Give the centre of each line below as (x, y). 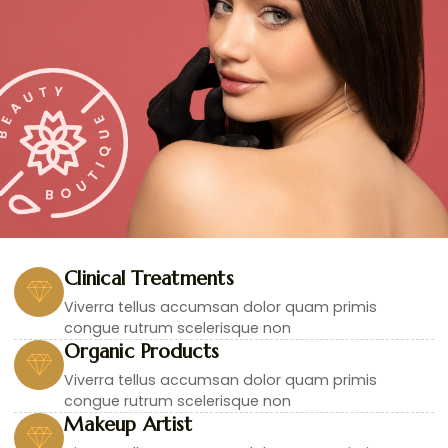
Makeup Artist (128, 423)
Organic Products (142, 350)
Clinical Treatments (149, 277)
